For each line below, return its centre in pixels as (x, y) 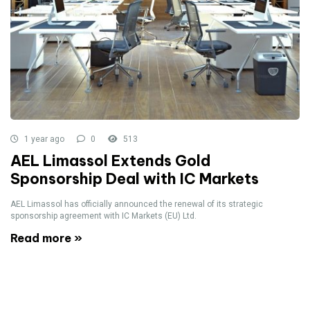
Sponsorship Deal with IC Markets (135, 179)
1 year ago (43, 139)
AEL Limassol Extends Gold (110, 161)
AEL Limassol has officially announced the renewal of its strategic (137, 204)
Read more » (46, 238)
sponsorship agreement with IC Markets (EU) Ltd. (103, 216)
